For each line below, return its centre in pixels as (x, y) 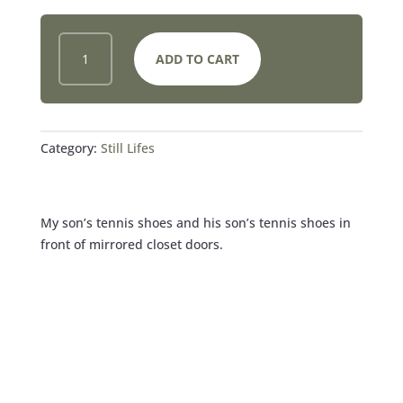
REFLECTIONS (103, 124)
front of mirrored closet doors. (131, 244)
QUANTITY (92, 145)
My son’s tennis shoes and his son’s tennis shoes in (195, 222)
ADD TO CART (197, 58)
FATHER (83, 41)
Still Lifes (127, 148)
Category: (70, 148)
